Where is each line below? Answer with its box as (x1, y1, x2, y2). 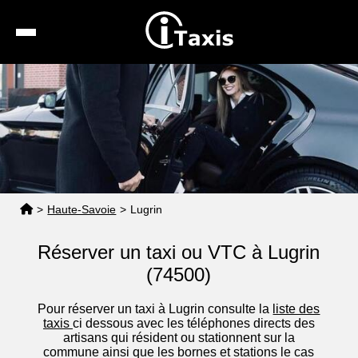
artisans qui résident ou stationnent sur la (62, 331, 295, 345)
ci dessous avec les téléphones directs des (72, 316, 315, 331)
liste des (272, 302, 320, 316)
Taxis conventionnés (143, 129, 249, 143)
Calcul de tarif (159, 100, 230, 113)
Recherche (165, 70, 224, 84)
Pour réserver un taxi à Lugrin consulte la (38, 302, 273, 316)
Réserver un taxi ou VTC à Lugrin (38, 241, 320, 264)
